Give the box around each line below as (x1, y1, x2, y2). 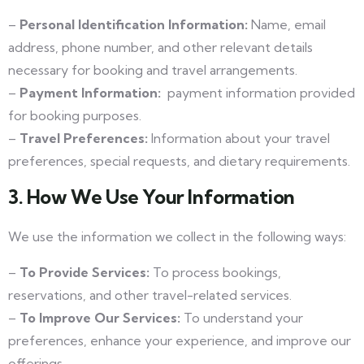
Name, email (248, 16, 326, 32)
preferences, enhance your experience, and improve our (8, 332, 351, 349)
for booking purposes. (8, 107, 141, 123)
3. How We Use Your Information (8, 184, 295, 209)
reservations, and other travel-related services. (8, 287, 292, 303)
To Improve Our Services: (19, 310, 180, 326)
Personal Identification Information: (19, 16, 248, 32)
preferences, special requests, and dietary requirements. (8, 153, 350, 169)
